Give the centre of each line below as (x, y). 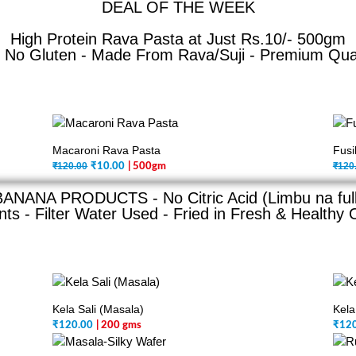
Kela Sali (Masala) (99, 309)
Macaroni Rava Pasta (107, 150)
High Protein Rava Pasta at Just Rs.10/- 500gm (178, 39)
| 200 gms (119, 325)
